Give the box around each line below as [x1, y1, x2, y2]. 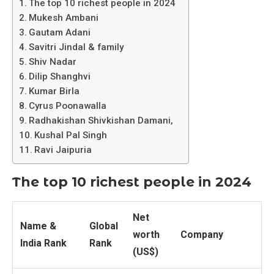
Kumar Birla [29, 86, 80, 97]
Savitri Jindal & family [29, 42, 124, 53]
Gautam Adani [29, 27, 91, 39]
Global [89, 220, 118, 232]
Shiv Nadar [29, 56, 77, 68]
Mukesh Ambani [29, 12, 99, 24]
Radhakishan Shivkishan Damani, [29, 115, 174, 127]
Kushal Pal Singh [34, 130, 108, 141]
